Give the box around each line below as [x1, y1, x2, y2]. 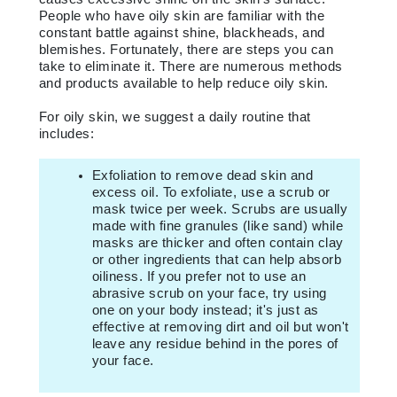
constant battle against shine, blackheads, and [38, 25, 325, 41]
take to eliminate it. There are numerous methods [38, 58, 343, 74]
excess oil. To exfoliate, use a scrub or [91, 184, 331, 200]
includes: [38, 126, 94, 142]
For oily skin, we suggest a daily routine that [38, 109, 311, 125]
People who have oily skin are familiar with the [38, 8, 324, 24]
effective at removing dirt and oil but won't [91, 319, 349, 335]
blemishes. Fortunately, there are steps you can [38, 42, 333, 58]
